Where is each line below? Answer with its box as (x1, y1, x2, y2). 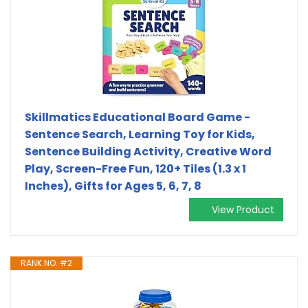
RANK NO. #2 (21, 256, 72, 269)
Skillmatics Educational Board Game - (25, 109, 250, 125)
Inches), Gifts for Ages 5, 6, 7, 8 (25, 177, 201, 194)
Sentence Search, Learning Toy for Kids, (25, 126, 255, 142)
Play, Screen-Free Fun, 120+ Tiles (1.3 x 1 (25, 160, 246, 177)
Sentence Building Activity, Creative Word (25, 143, 272, 159)
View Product (212, 202, 274, 217)
